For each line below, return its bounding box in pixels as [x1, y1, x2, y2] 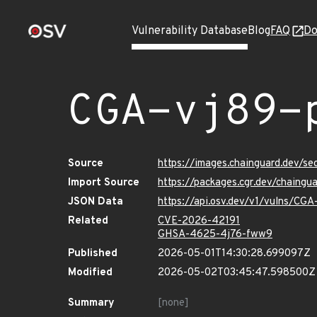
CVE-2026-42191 [158, 214, 240, 228]
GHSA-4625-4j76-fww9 [158, 228, 272, 241]
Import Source [68, 176, 139, 190]
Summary [68, 296, 115, 310]
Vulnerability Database [132, 24, 248, 38]
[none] [158, 296, 189, 310]
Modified [68, 266, 113, 279]
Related [68, 214, 108, 228]
